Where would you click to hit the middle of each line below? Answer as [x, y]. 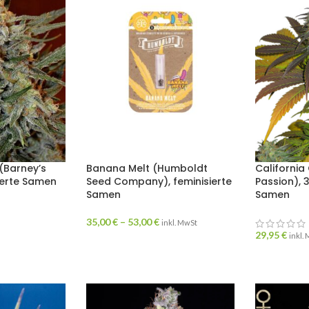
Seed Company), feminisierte [159, 182]
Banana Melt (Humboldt [147, 169]
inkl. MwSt [179, 223]
